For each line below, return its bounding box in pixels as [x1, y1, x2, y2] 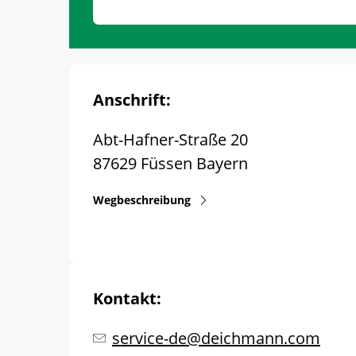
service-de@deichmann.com [112, 327, 320, 349]
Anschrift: [93, 89, 171, 110]
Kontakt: [93, 287, 161, 309]
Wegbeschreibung [93, 192, 191, 207]
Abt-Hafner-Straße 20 [93, 129, 248, 150]
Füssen [141, 153, 192, 174]
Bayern [196, 153, 248, 174]
